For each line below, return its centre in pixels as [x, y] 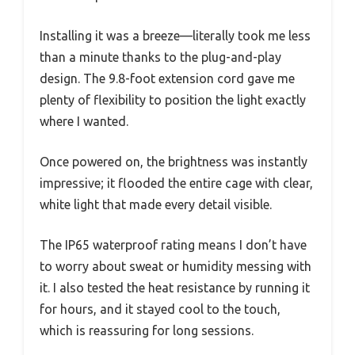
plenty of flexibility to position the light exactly [173, 99]
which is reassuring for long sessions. [147, 330]
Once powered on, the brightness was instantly [174, 161]
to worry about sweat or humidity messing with [176, 266]
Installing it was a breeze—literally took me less [175, 35]
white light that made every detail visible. [156, 204]
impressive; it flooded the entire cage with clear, [176, 183]
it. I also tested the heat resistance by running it [175, 287]
